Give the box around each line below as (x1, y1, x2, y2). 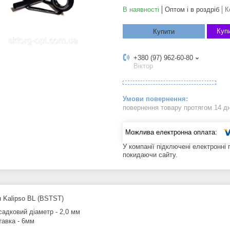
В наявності (123, 6, 159, 14)
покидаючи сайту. (123, 150, 178, 159)
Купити (153, 28, 175, 36)
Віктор (133, 62, 153, 70)
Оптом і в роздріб (165, 6, 219, 14)
